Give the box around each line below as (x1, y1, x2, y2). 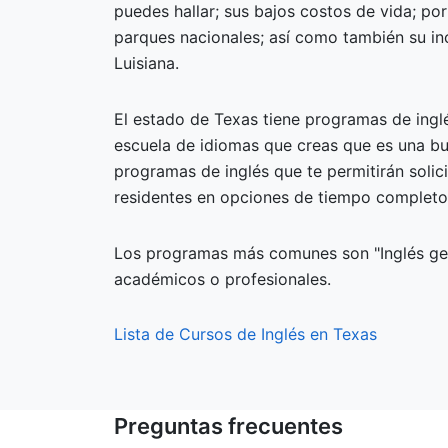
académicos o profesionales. (114, 269, 331, 289)
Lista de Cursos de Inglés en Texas (114, 324, 377, 344)
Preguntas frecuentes (114, 413, 343, 439)
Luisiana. (114, 53, 179, 73)
